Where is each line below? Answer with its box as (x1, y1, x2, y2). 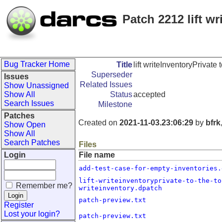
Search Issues (4, 99, 54, 108)
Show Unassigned (4, 81, 69, 90)
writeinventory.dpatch (79, 184, 162, 192)
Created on (78, 118, 119, 127)
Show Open (4, 120, 46, 129)
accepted (133, 90, 166, 99)
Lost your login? (4, 210, 60, 218)
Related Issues (80, 80, 132, 89)
